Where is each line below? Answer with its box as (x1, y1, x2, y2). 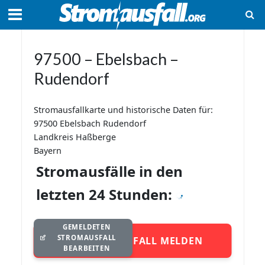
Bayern (33, 145, 62, 156)
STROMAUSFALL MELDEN (76, 234, 203, 247)
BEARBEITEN (63, 243, 110, 253)
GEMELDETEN (62, 222, 111, 231)
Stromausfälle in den (35, 161, 183, 181)
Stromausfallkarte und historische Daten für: (33, 104, 213, 115)
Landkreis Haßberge (33, 131, 116, 143)
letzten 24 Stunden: (35, 185, 176, 204)
